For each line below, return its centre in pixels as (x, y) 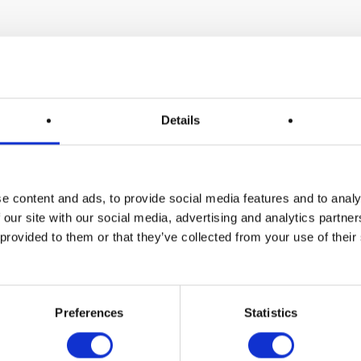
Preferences (89, 313)
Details (180, 120)
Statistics (271, 313)
